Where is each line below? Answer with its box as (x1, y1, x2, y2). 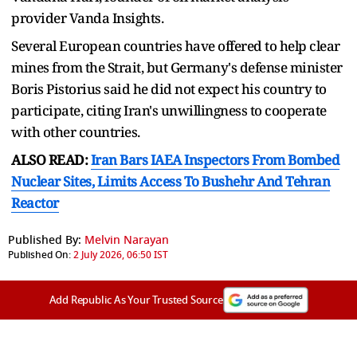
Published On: (8, 247, 71, 262)
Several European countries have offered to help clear (11, 36, 340, 55)
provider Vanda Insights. (11, 8, 163, 27)
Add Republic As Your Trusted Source (49, 292, 223, 308)
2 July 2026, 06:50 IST (73, 247, 168, 262)
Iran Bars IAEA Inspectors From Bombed (90, 150, 339, 169)
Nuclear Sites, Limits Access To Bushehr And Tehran (11, 171, 330, 190)
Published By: (8, 231, 81, 249)
